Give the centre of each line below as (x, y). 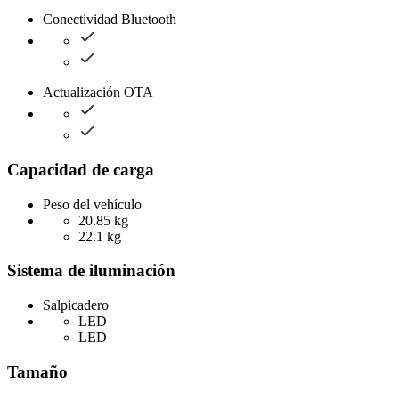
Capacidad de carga (81, 169)
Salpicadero (76, 305)
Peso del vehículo (92, 204)
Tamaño (37, 371)
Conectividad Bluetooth (110, 20)
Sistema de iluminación (91, 271)
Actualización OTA (98, 93)
